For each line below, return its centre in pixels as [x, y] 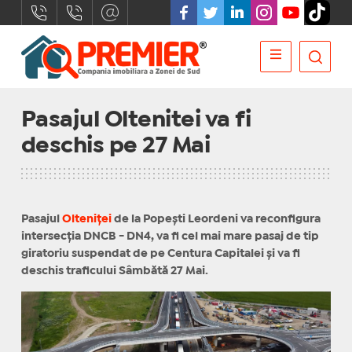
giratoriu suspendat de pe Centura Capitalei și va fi [160, 254]
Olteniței [86, 219]
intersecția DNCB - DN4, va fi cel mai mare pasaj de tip [170, 236]
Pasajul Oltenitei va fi [136, 121]
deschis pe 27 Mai [115, 147]
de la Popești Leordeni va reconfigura [216, 219]
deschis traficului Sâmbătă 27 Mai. [114, 271]
